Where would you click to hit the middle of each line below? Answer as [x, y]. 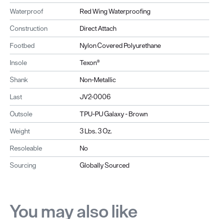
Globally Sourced [104, 165]
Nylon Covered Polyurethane [121, 45]
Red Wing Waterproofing [115, 11]
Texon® [89, 62]
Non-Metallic [98, 79]
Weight [20, 131]
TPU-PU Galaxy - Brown [113, 114]
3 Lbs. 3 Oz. [96, 131]
